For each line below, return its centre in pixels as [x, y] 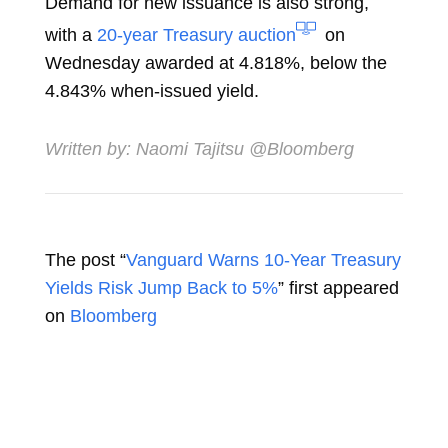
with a [68, 34]
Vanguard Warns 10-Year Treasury [263, 259]
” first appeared [338, 287]
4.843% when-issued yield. [151, 90]
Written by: [90, 148]
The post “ [85, 259]
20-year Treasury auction [196, 34]
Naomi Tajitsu [189, 148]
